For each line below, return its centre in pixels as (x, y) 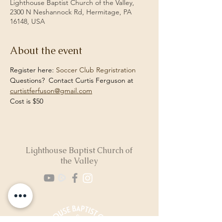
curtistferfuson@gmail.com (51, 91)
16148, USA (28, 21)
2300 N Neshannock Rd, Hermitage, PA (71, 12)
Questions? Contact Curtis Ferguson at (73, 80)
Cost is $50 (27, 101)
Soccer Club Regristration (96, 70)
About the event (46, 51)
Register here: (33, 70)
